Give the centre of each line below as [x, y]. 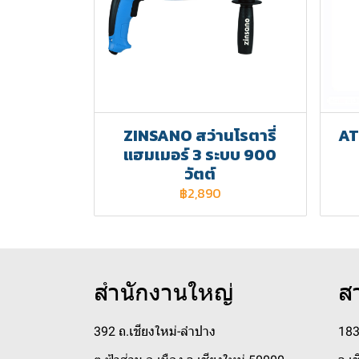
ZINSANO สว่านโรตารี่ [200, 135]
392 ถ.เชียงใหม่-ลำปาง [155, 331]
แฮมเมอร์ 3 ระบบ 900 [200, 154]
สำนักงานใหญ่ [164, 292]
